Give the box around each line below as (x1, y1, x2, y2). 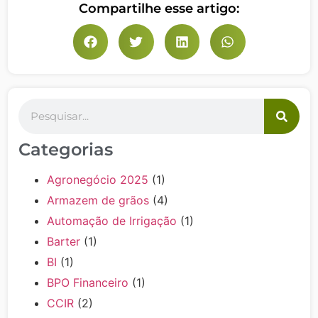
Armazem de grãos (47, 192, 150, 207)
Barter (47, 234, 81, 248)
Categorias (18, 138, 114, 160)
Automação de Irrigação (47, 213, 177, 228)
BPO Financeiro (47, 275, 129, 290)
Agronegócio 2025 (47, 172, 149, 187)
